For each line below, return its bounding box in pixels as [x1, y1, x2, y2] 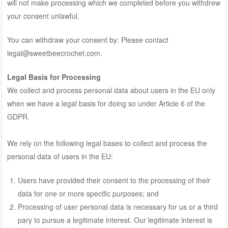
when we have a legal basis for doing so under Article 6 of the [7, 98, 205, 108]
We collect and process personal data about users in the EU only [7, 84, 215, 95]
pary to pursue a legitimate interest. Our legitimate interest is [17, 214, 212, 225]
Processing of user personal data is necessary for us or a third [17, 201, 218, 212]
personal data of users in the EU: [7, 151, 113, 161]
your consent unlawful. [7, 10, 79, 21]
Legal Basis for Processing [7, 71, 101, 82]
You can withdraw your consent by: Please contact [7, 34, 168, 45]
